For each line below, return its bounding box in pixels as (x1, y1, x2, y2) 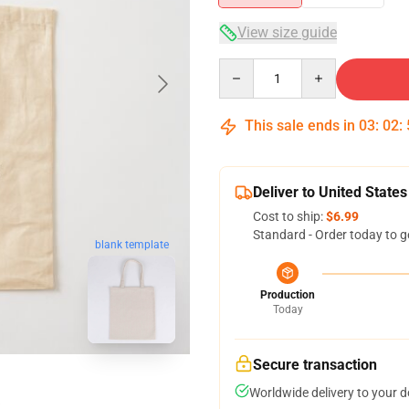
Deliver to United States (253, 184, 407, 201)
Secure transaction (253, 356, 377, 373)
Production (260, 288, 315, 301)
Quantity (218, 59, 268, 74)
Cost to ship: (253, 209, 326, 224)
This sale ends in (241, 117, 359, 134)
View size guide (237, 24, 337, 41)
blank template (94, 238, 169, 252)
